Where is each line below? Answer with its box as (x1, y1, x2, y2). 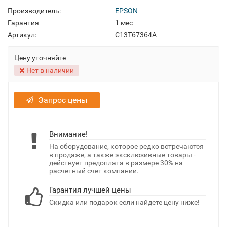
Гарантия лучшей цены (49, 185, 131, 195)
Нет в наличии (25, 66, 74, 74)
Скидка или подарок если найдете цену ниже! (49, 198, 200, 206)
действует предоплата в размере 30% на (49, 159, 183, 167)
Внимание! (49, 130, 88, 139)
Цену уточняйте (14, 54, 66, 62)
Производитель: (8, 7, 61, 15)
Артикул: (8, 31, 36, 39)
